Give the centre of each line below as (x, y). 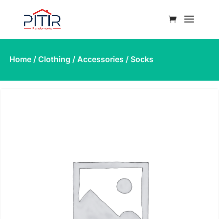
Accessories (100, 59)
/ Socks (139, 59)
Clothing (54, 59)
